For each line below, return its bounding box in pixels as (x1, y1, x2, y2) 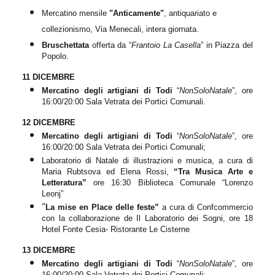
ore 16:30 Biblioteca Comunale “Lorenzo (93, 177, 254, 187)
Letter (42, 177, 63, 187)
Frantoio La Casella (131, 40, 201, 50)
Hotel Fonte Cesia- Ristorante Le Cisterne (42, 224, 190, 234)
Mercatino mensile (42, 8, 109, 18)
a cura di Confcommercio (162, 202, 253, 212)
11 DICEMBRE (22, 72, 75, 82)
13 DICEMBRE (22, 245, 76, 255)
